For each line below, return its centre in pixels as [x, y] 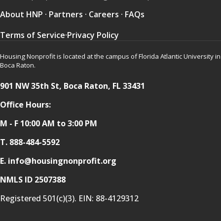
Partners [66, 14]
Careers [104, 14]
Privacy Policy [93, 35]
